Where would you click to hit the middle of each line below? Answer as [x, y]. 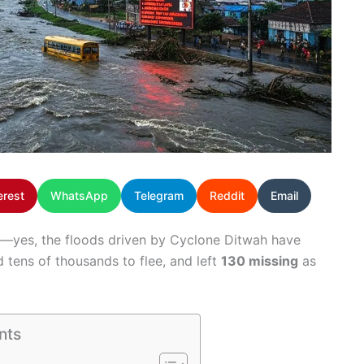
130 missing [260, 261]
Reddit [227, 196]
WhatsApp [79, 196]
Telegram [159, 196]
